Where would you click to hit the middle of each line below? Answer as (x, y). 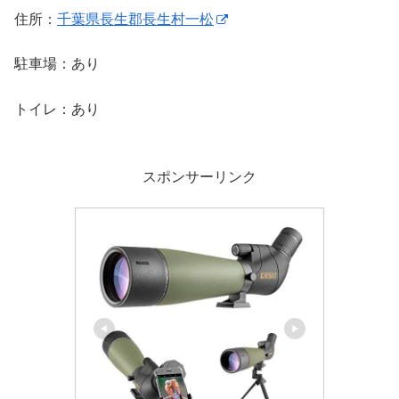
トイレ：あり (57, 109)
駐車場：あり (57, 64)
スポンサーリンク (199, 176)
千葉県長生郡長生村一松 (135, 19)
